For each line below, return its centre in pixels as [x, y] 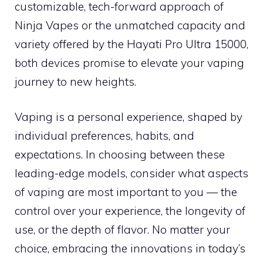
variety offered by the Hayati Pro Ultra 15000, [131, 44]
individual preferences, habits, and [104, 136]
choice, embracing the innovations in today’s [130, 248]
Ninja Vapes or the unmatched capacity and [130, 25]
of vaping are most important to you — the [126, 192]
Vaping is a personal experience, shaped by [129, 117]
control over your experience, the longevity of [130, 211]
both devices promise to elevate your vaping [129, 63]
